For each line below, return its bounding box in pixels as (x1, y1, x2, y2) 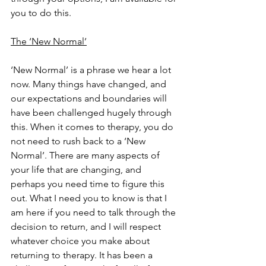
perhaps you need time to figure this (11, 178, 167, 189)
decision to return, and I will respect (11, 220, 163, 232)
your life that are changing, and (11, 163, 144, 175)
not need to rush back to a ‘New (11, 135, 148, 147)
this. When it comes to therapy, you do (11, 121, 176, 132)
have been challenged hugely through (11, 106, 174, 118)
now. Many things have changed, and (11, 78, 169, 90)
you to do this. (11, 7, 74, 18)
